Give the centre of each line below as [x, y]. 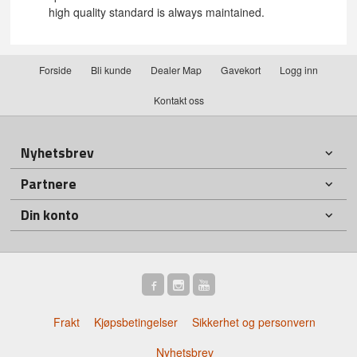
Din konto [50, 214]
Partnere [49, 183]
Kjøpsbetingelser [136, 322]
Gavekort [241, 70]
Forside [55, 70]
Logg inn [299, 70]
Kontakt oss [178, 100]
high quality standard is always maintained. [157, 12]
